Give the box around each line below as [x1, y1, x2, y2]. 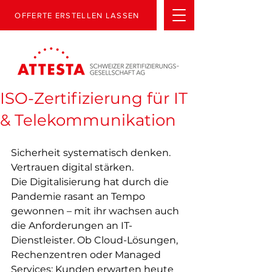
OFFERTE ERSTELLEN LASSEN [15, 10, 140, 20]
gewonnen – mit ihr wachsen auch [11, 205, 182, 217]
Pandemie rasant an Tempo [11, 191, 148, 202]
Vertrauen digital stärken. [11, 161, 134, 173]
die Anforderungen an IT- [11, 220, 132, 231]
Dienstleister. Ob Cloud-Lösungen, [11, 234, 180, 246]
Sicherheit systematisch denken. [11, 147, 173, 158]
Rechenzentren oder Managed [11, 249, 163, 260]
